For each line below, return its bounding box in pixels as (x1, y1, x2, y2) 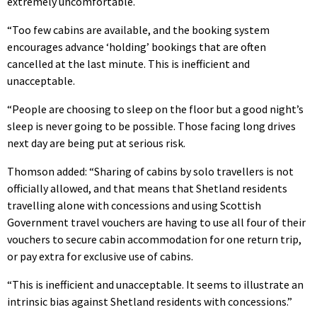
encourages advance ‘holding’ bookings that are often (7, 39, 266, 54)
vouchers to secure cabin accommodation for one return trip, (7, 231, 301, 246)
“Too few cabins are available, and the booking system (7, 22, 270, 37)
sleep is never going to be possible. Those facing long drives (7, 118, 296, 133)
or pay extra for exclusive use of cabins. (7, 248, 193, 263)
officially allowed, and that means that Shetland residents (7, 180, 287, 195)
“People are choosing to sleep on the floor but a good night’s (7, 101, 304, 116)
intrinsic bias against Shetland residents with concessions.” (7, 294, 292, 309)
